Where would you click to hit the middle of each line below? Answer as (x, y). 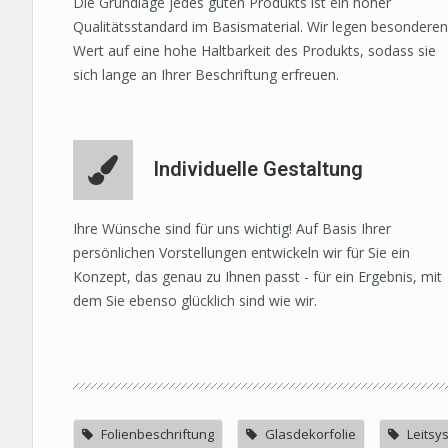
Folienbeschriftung (157, 434)
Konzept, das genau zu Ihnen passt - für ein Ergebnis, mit (257, 277)
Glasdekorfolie (310, 434)
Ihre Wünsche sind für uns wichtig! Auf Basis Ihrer (232, 229)
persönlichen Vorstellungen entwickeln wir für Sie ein (241, 253)
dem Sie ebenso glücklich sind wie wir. (195, 301)
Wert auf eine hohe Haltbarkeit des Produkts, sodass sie (254, 51)
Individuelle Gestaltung (258, 169)
